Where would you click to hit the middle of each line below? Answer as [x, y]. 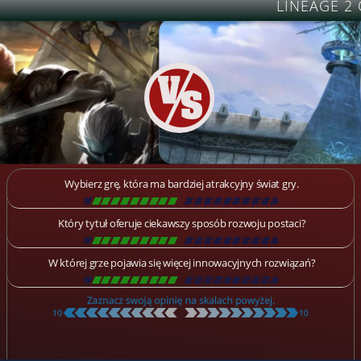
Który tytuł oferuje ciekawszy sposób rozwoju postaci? [182, 224]
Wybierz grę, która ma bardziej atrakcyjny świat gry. [182, 184]
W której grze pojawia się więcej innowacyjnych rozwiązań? [182, 263]
